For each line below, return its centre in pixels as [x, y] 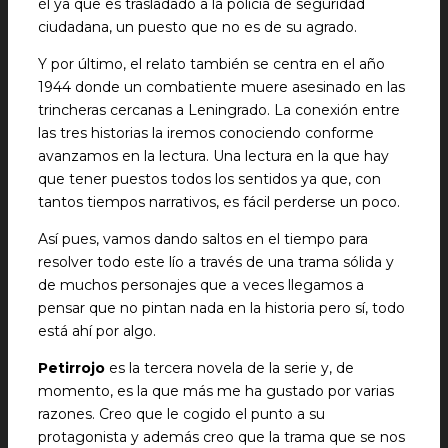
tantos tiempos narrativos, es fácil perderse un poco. [219, 202]
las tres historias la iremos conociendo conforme [206, 133]
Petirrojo [71, 368]
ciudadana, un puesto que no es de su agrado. [197, 27]
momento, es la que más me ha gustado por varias [216, 391]
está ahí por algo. [97, 331]
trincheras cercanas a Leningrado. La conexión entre [219, 110]
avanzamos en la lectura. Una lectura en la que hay [213, 156]
